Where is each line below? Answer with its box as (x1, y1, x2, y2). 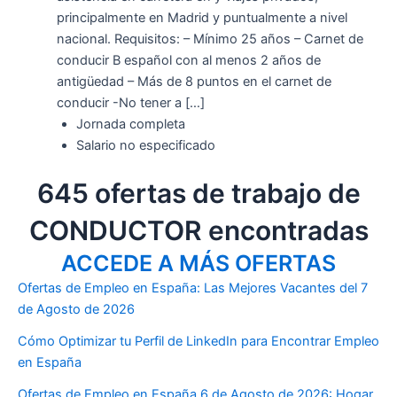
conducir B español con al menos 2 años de (56, 51, 321, 68)
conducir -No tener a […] (56, 94, 205, 111)
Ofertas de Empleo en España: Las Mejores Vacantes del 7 (18, 280, 368, 297)
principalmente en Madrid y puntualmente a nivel (56, 9, 347, 26)
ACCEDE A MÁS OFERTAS (61, 250, 336, 277)
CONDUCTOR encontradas (28, 214, 369, 247)
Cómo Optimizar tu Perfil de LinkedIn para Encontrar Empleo (18, 333, 379, 350)
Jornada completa (75, 115, 185, 132)
